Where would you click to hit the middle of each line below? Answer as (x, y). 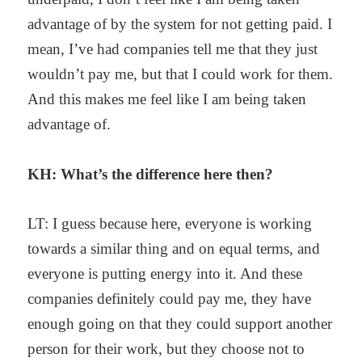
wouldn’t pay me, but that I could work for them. (181, 74)
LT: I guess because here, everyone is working (170, 224)
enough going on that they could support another (180, 324)
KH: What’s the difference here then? (151, 174)
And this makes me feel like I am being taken (167, 99)
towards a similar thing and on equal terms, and (174, 249)
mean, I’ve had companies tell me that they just (173, 49)
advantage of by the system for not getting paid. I (180, 24)
